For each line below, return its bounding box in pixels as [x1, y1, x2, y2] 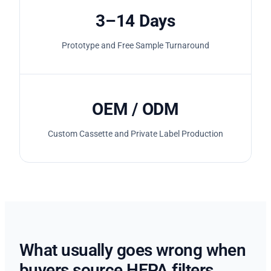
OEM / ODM [92, 99, 179, 119]
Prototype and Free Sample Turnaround [62, 40, 209, 50]
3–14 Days [96, 10, 175, 31]
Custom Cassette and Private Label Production [48, 128, 223, 139]
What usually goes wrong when [19, 240, 246, 260]
